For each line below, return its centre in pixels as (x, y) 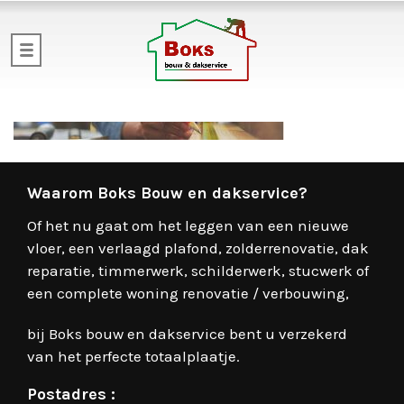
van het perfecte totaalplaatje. (133, 356)
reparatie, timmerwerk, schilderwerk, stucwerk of (198, 271)
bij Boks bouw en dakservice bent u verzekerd (187, 334)
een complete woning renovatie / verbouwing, (188, 293)
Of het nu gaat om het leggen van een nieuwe (188, 225)
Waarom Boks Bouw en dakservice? (167, 193)
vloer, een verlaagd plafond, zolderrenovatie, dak (198, 248)
